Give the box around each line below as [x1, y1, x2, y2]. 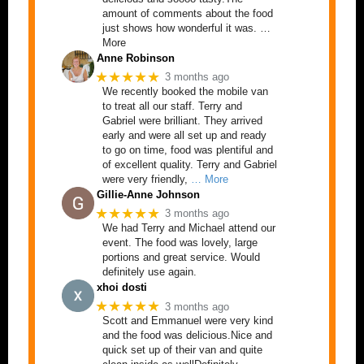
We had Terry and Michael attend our [102, 221, 275, 234]
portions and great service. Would [102, 250, 260, 263]
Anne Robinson [97, 51, 175, 64]
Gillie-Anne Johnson [97, 188, 200, 201]
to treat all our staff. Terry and [102, 99, 242, 112]
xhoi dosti [97, 280, 147, 293]
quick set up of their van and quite [102, 344, 262, 357]
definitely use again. [102, 265, 197, 278]
